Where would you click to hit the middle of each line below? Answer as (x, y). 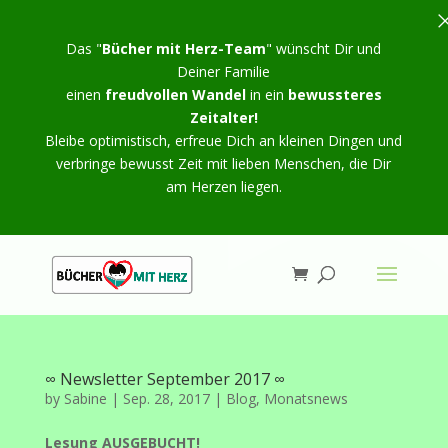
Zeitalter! (223, 117)
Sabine (85, 398)
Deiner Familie (224, 71)
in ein (264, 94)
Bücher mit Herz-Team (184, 48)
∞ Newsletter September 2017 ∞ (164, 379)
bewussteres (332, 94)
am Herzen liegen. (223, 186)
